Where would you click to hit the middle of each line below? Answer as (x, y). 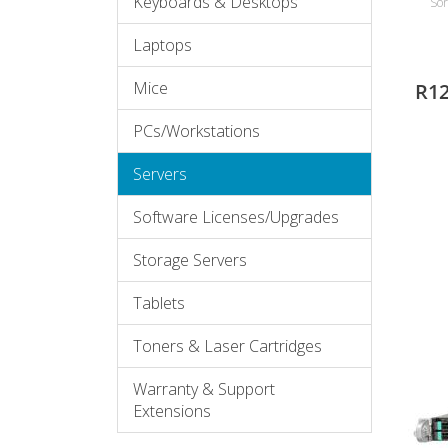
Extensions (172, 411)
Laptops (162, 45)
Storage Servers (190, 260)
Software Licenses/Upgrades (236, 217)
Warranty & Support (204, 389)
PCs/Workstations (196, 131)
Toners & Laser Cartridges (227, 346)
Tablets (159, 303)
